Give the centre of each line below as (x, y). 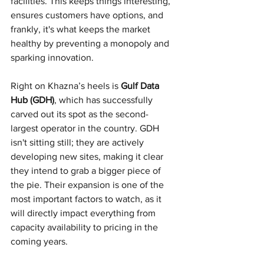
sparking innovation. (52, 57)
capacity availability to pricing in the (85, 227)
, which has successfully (105, 100)
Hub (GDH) (32, 100)
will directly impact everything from (84, 213)
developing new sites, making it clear (88, 156)
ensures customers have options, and (88, 15)
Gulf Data (141, 85)
